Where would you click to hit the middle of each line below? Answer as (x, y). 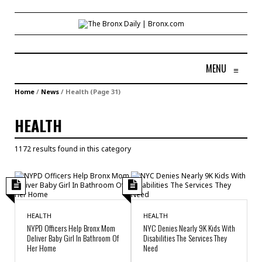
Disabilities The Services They (185, 237)
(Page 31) (104, 91)
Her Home (42, 247)
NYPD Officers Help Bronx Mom (71, 227)
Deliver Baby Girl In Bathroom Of (73, 237)
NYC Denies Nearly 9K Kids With (189, 227)
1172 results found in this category (73, 149)
